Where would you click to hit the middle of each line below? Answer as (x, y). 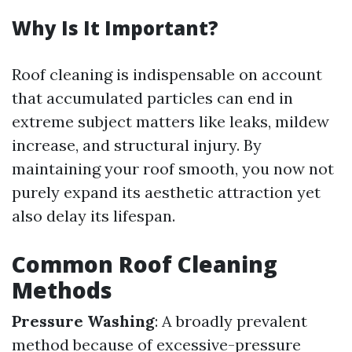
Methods (62, 290)
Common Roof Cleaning (145, 264)
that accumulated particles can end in (152, 98)
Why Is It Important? (115, 28)
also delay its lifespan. (93, 216)
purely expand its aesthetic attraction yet (166, 192)
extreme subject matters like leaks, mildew (170, 121)
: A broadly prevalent (231, 321)
